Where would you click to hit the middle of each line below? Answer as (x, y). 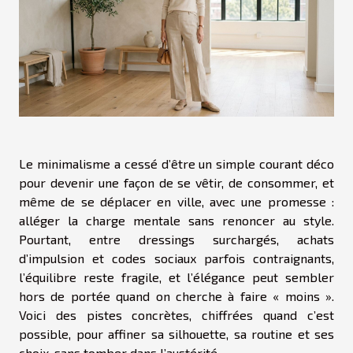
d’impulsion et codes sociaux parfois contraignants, (176, 258)
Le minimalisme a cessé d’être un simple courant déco (176, 163)
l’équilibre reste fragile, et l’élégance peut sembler (176, 277)
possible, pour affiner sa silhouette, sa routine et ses (176, 334)
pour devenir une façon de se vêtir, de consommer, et (176, 182)
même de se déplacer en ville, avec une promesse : (176, 201)
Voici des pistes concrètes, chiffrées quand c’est (176, 315)
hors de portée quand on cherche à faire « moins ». (176, 296)
